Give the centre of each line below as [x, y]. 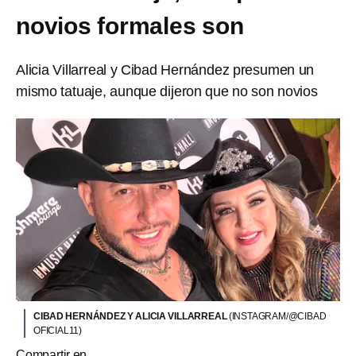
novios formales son [130, 26]
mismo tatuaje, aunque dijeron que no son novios [167, 91]
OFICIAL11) [58, 330]
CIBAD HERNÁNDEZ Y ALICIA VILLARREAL [131, 316]
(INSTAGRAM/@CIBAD [277, 316]
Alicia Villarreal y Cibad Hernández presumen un [165, 70]
